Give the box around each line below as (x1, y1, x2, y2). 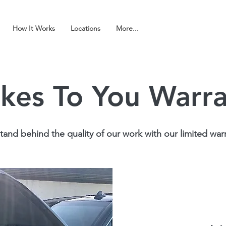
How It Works (12, 24, 55, 33)
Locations (70, 24, 100, 33)
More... (116, 24, 139, 33)
